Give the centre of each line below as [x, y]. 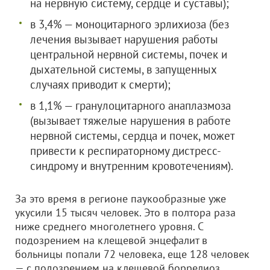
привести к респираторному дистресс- [126, 150]
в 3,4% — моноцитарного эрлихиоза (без [130, 24]
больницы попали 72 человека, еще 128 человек [132, 254]
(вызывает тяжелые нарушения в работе [130, 120]
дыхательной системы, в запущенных [123, 69]
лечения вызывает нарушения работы [124, 39]
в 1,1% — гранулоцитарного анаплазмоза [130, 105]
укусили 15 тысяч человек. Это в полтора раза [125, 212]
